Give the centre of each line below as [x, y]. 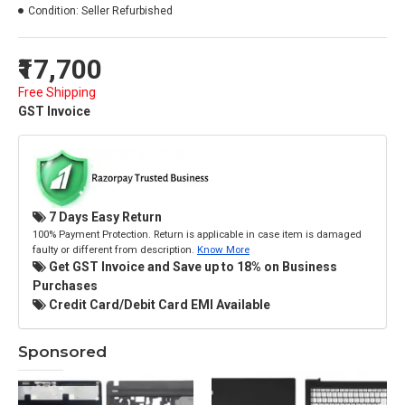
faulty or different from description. [115, 249]
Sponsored [62, 351]
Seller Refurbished [127, 11]
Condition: [53, 11]
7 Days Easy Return [104, 217]
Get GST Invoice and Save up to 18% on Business [192, 266]
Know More [223, 249]
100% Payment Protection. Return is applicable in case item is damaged [197, 234]
